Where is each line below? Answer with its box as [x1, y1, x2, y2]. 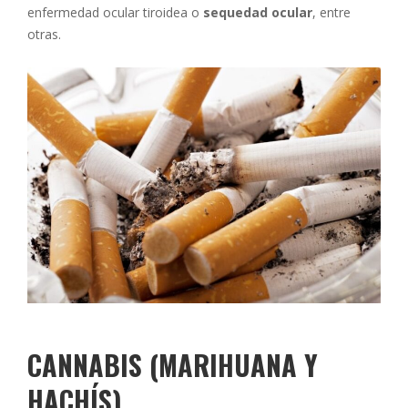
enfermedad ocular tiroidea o [27, 4, 203, 22]
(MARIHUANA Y [149, 343, 318, 385]
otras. [27, 25, 61, 44]
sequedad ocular [203, 4, 312, 22]
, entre [312, 4, 351, 22]
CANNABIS [27, 343, 149, 385]
